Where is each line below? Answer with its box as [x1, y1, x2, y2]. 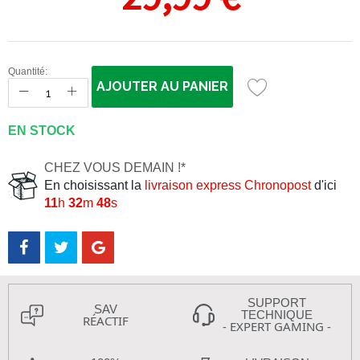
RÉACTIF [83, 312, 129, 329]
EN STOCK [8, 124, 76, 137]
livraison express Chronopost [145, 178, 311, 192]
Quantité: [8, 66, 47, 77]
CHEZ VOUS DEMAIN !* [44, 161, 186, 174]
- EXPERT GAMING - [223, 318, 331, 334]
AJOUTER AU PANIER [96, 79, 228, 94]
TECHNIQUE [241, 308, 313, 321]
